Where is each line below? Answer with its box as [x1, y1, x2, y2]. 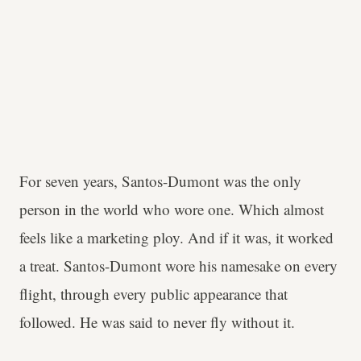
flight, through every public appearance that [19, 283, 288, 304]
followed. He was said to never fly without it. [19, 311, 295, 332]
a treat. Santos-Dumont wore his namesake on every [19, 255, 338, 276]
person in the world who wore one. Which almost [19, 198, 324, 219]
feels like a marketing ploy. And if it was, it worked [19, 226, 334, 247]
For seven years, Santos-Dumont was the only [19, 170, 301, 191]
